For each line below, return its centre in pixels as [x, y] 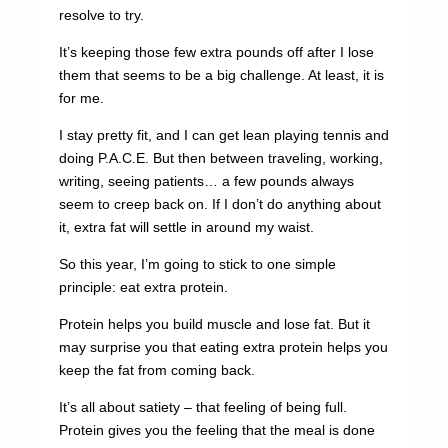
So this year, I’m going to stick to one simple [197, 264]
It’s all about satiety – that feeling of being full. [202, 407]
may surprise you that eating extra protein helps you [223, 347]
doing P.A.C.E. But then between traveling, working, [220, 158]
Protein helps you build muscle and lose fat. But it [214, 324]
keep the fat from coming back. [156, 370]
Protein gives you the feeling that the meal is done [216, 430]
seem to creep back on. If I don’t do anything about [219, 204]
